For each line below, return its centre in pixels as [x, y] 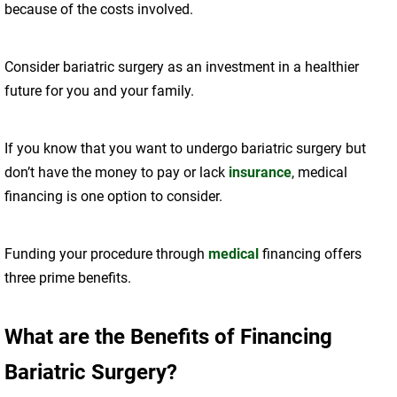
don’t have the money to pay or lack [117, 173]
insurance [260, 173]
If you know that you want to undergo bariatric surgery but [185, 149]
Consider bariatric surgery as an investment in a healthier [182, 67]
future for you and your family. [99, 91]
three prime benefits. [68, 278]
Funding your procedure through [106, 254]
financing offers [310, 254]
